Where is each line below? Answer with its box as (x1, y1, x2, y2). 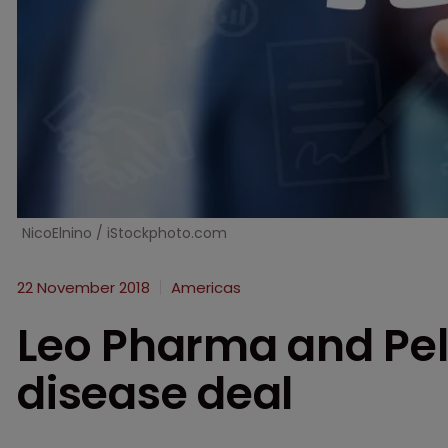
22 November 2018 (17, 276, 150, 298)
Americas (171, 276, 241, 298)
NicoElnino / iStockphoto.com (22, 222, 227, 243)
